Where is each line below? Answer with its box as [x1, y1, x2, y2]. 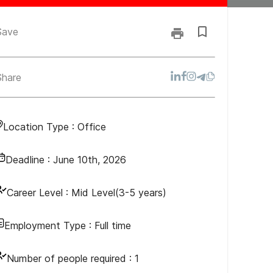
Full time [94, 219, 131, 232]
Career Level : [7, 186, 68, 199]
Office [77, 121, 106, 133]
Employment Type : [4, 219, 94, 232]
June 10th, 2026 [53, 154, 126, 166]
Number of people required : [7, 252, 135, 264]
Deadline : [5, 154, 53, 166]
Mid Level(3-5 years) [71, 186, 166, 199]
